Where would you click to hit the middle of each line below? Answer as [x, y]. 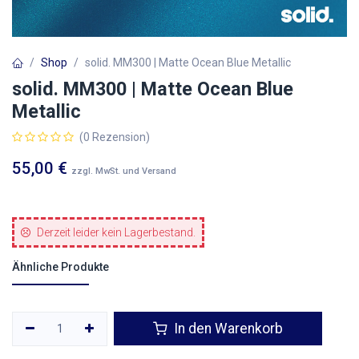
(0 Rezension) [115, 137]
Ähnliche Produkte [61, 267]
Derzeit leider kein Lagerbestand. [116, 232]
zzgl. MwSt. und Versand [124, 171]
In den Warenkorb [227, 329]
